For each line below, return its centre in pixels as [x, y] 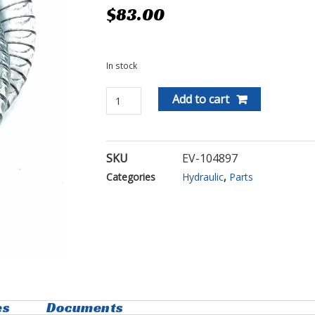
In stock [121, 65]
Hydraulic [202, 176]
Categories [130, 176]
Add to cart [201, 99]
